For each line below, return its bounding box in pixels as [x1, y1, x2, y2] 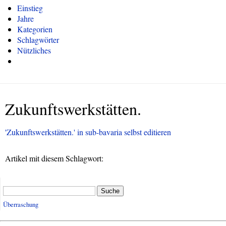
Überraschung [3, 200, 38, 209]
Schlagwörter [17, 34, 59, 45]
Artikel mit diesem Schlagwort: [5, 153, 103, 163]
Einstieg [17, 3, 43, 13]
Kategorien [17, 24, 52, 34]
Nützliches [17, 45, 51, 55]
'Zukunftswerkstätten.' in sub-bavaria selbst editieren [5, 127, 171, 137]
